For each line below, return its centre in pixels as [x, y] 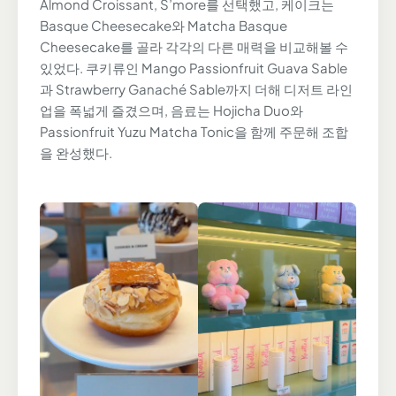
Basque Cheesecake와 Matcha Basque [164, 26]
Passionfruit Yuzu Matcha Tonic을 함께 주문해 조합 [194, 132]
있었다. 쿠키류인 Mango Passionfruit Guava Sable [194, 68]
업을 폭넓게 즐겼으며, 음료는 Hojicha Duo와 [171, 110]
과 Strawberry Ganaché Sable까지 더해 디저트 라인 [196, 89]
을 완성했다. [76, 153]
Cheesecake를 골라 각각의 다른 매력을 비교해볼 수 [194, 47]
